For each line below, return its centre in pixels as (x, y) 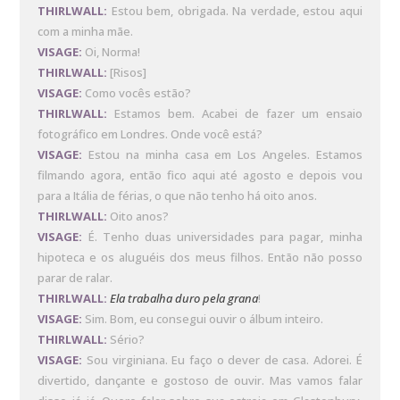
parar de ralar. (75, 278)
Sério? (126, 340)
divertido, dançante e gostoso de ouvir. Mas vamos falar (200, 381)
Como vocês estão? (137, 93)
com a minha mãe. (86, 32)
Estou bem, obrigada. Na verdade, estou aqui (235, 11)
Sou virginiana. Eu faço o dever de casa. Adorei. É (222, 360)
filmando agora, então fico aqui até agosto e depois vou (200, 175)
